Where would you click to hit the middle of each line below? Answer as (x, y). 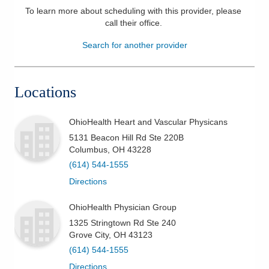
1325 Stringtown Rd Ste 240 (122, 222)
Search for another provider (134, 45)
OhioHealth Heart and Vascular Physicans (148, 122)
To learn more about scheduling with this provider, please (133, 11)
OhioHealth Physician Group (123, 207)
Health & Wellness (63, 47)
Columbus (88, 149)
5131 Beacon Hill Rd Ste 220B (126, 137)
